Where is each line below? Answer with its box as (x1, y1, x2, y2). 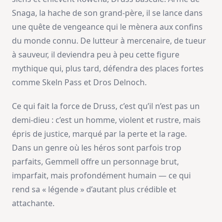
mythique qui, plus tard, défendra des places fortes (12, 63, 204, 74)
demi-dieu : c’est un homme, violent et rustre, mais (12, 114, 201, 126)
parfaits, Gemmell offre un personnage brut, (12, 156, 179, 167)
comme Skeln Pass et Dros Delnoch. (12, 77, 147, 88)
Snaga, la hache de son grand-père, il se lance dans (12, 7, 203, 19)
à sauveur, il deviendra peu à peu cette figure (12, 49, 179, 60)
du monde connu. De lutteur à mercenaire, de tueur (12, 35, 206, 47)
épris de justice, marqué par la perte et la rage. (12, 128, 187, 140)
